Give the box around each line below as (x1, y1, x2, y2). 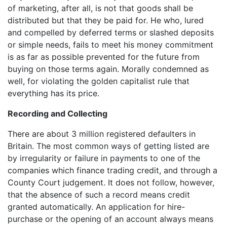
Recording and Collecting (8, 108, 107, 119)
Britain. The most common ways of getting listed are (8, 140, 209, 151)
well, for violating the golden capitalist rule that (8, 75, 190, 86)
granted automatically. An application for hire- (8, 201, 185, 212)
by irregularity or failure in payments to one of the (8, 153, 200, 163)
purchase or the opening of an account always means (8, 213, 213, 224)
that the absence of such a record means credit (8, 189, 190, 200)
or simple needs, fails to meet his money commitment (8, 39, 213, 50)
